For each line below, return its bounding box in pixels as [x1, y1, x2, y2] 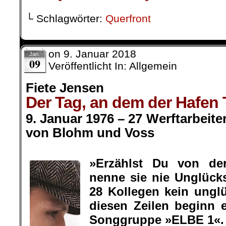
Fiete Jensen [26, 80, 104, 95]
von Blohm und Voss [26, 125, 154, 140]
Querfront [105, 12, 151, 24]
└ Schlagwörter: [26, 12, 105, 24]
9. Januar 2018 [64, 47, 136, 60]
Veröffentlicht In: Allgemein [48, 60, 177, 72]
